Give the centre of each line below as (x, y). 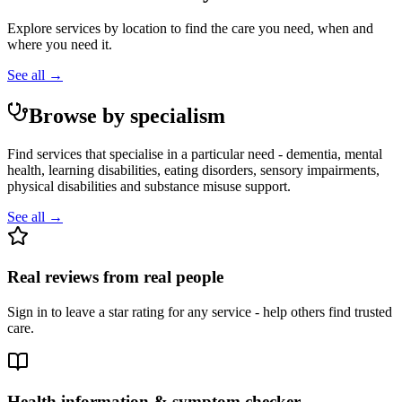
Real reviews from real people (115, 276)
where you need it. (60, 45)
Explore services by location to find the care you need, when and (190, 29)
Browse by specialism (127, 116)
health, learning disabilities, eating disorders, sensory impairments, (193, 170)
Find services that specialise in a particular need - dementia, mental (195, 154)
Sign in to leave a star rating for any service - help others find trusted (200, 311)
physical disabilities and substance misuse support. (149, 187)
